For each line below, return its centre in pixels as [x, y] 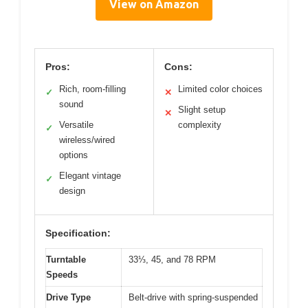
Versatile [76, 125]
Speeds [62, 275]
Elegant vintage [90, 176]
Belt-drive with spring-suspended [193, 298]
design [72, 191]
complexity [200, 125]
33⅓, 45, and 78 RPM [172, 260]
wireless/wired [87, 140]
